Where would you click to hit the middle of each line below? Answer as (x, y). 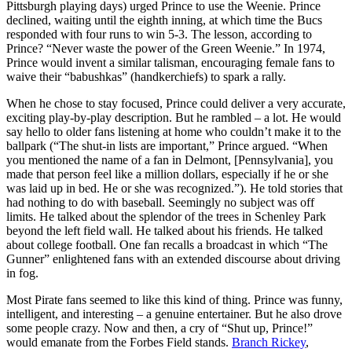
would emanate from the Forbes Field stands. (119, 342)
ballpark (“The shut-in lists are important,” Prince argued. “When (167, 145)
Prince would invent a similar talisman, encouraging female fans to (170, 62)
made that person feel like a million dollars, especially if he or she (167, 174)
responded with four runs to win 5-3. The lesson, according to (159, 34)
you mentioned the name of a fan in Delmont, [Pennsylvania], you (170, 159)
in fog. (22, 273)
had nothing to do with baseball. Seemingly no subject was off (160, 202)
